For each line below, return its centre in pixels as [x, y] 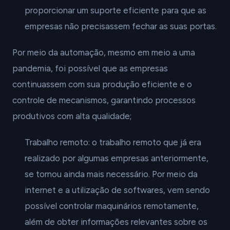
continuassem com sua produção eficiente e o [102, 84]
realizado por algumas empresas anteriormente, [117, 158]
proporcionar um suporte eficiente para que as [116, 10]
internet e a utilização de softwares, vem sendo [117, 190]
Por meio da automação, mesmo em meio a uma [104, 52]
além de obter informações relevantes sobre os [116, 222]
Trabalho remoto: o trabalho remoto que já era [113, 142]
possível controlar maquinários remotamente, [112, 206]
